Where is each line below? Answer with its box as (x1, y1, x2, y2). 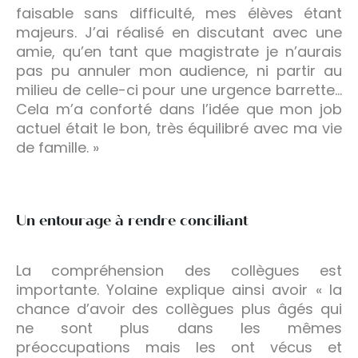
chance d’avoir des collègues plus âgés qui (16, 298, 342, 319)
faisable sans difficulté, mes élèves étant (16, 2, 342, 23)
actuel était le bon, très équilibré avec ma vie (16, 117, 342, 138)
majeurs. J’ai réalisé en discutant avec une (16, 22, 342, 42)
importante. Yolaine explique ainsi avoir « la (16, 279, 342, 300)
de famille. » (16, 137, 99, 157)
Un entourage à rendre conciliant (16, 211, 249, 229)
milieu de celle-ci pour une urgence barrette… (16, 79, 342, 100)
